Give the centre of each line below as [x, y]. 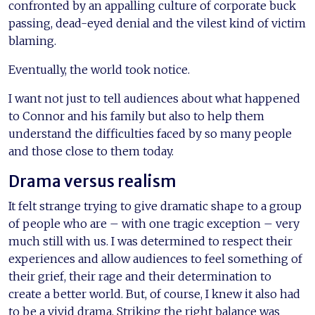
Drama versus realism [92, 181]
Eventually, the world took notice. [99, 69]
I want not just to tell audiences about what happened [154, 98]
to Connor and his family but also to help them [136, 116]
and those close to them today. [91, 151]
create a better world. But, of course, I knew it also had [154, 294]
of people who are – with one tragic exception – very [154, 223]
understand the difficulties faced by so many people [150, 133]
